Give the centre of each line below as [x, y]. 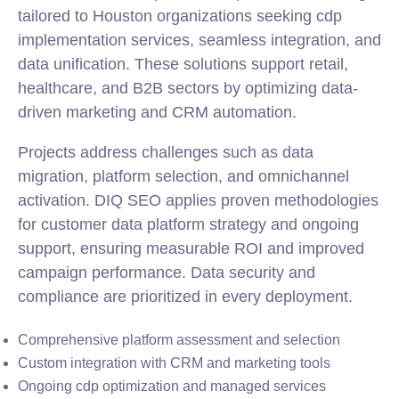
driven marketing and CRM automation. [157, 112]
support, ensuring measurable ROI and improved [191, 248]
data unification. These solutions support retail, [183, 64]
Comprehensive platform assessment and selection [179, 340]
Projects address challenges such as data [166, 152]
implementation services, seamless [144, 40]
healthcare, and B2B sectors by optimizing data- [188, 88]
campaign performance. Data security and [167, 273]
